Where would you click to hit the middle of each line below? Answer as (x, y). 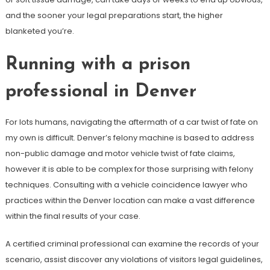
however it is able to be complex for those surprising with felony (129, 169)
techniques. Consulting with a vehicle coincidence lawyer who (126, 185)
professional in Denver (101, 92)
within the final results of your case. (73, 216)
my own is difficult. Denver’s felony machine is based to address (130, 138)
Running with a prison (98, 65)
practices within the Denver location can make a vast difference (130, 200)
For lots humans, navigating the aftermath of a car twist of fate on (131, 122)
